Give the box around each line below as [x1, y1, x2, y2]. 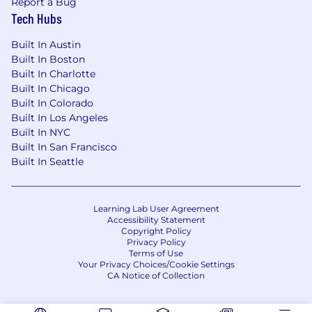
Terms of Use [129, 247, 183, 258]
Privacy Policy [126, 236, 186, 247]
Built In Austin [11, 38, 81, 51]
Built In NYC [11, 125, 70, 139]
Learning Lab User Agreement [93, 203, 219, 214]
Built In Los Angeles [11, 111, 108, 124]
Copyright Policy [120, 225, 192, 236]
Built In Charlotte [11, 67, 95, 80]
